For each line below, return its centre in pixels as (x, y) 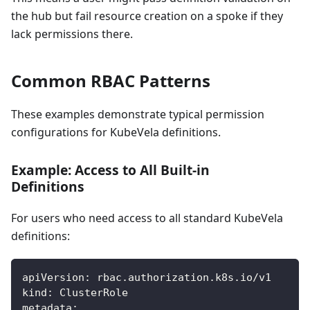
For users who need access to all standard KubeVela (147, 218)
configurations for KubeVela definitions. (116, 132)
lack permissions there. (72, 34)
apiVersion (53, 277)
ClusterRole (91, 292)
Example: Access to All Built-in (110, 170)
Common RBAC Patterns (111, 80)
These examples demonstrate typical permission (138, 114)
